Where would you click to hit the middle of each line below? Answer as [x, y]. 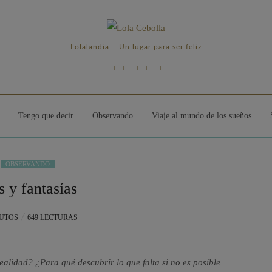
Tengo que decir [46, 115]
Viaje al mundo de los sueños [202, 115]
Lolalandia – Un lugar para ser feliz [136, 46]
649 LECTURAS [53, 217]
